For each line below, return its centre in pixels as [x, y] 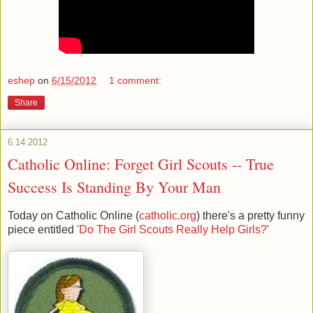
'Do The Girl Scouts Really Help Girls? [172, 229]
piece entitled [42, 229]
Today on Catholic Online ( [73, 215]
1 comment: [136, 80]
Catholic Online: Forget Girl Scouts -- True [141, 163]
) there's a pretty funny [250, 215]
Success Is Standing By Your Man [114, 187]
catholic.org [168, 215]
